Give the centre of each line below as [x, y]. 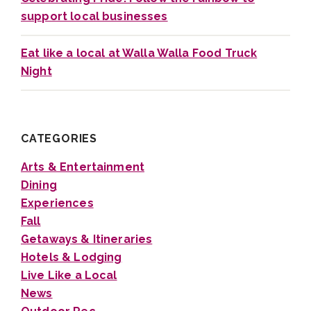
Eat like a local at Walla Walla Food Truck [139, 53]
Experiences [57, 203]
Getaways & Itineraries [87, 239]
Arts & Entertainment [83, 167]
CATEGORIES [59, 139]
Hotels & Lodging [72, 258]
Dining [39, 185]
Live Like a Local [69, 276]
